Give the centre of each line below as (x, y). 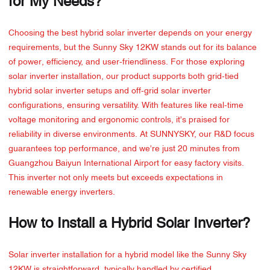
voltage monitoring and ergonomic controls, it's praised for (119, 120)
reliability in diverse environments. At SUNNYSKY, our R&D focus (131, 135)
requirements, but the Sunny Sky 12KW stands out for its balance (133, 48)
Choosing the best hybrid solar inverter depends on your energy (130, 33)
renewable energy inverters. (62, 193)
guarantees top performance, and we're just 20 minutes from (124, 149)
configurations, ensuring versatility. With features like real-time (126, 106)
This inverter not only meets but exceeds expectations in (116, 178)
